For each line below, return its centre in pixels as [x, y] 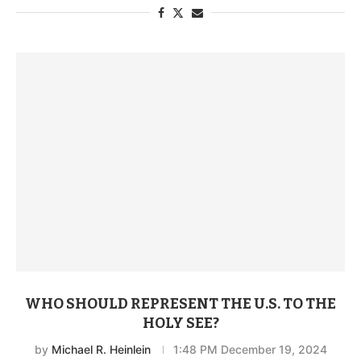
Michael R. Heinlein [101, 349]
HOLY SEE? [180, 323]
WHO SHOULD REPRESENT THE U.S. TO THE [180, 303]
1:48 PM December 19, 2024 [250, 349]
